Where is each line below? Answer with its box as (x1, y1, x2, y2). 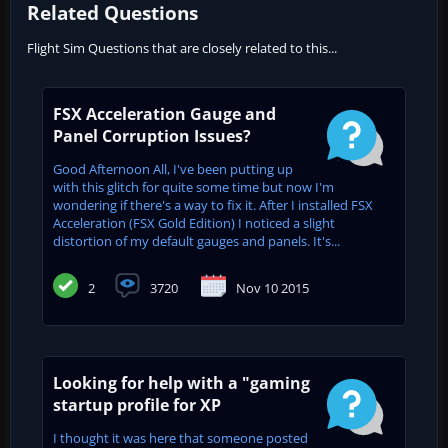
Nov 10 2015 (236, 278, 309, 297)
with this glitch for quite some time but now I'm (53, 177, 334, 196)
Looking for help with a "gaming (53, 371, 310, 394)
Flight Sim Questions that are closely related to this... (27, 38, 337, 57)
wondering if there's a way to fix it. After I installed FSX (53, 195, 373, 214)
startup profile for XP (53, 393, 221, 416)
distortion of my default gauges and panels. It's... (53, 231, 340, 250)
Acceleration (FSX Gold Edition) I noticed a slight (53, 213, 335, 232)
